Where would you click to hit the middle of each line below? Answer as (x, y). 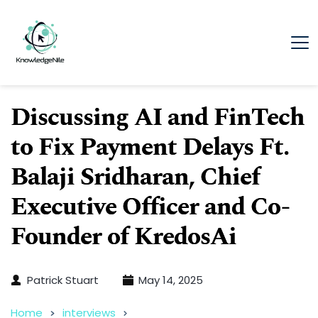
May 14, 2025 (171, 280)
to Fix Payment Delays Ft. (150, 148)
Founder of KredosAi (124, 237)
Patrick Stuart (62, 280)
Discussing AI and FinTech (158, 118)
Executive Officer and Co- (150, 207)
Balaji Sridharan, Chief (135, 177)
